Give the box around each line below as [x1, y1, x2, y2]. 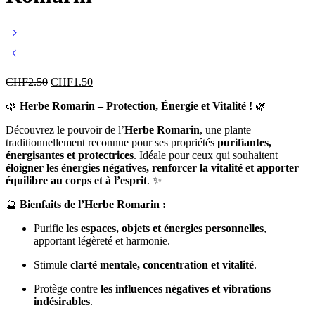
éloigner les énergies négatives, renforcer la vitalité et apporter [6, 161, 299, 174]
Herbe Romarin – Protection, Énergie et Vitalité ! [20, 99, 252, 112]
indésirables [34, 295, 90, 307]
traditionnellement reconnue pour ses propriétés [6, 136, 217, 148]
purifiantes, [217, 136, 271, 148]
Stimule [34, 258, 70, 271]
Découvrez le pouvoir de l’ [6, 123, 124, 136]
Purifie [34, 221, 66, 234]
